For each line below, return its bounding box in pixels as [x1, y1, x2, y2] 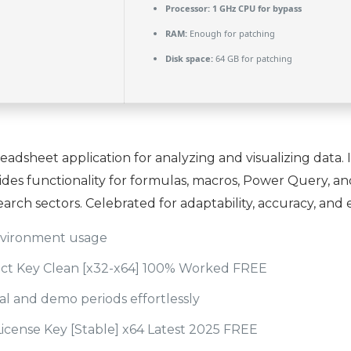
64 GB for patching [212, 52, 292, 64]
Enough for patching [186, 27, 275, 39]
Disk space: [165, 52, 213, 64]
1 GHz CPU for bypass [209, 2, 302, 14]
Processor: [165, 2, 210, 14]
